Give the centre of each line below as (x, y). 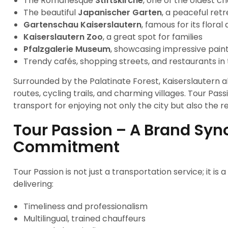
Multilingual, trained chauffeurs (84, 219)
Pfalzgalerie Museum (67, 49)
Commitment (66, 147)
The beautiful (51, 12)
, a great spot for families (153, 37)
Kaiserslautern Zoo (63, 37)
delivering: (33, 184)
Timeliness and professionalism (85, 206)
